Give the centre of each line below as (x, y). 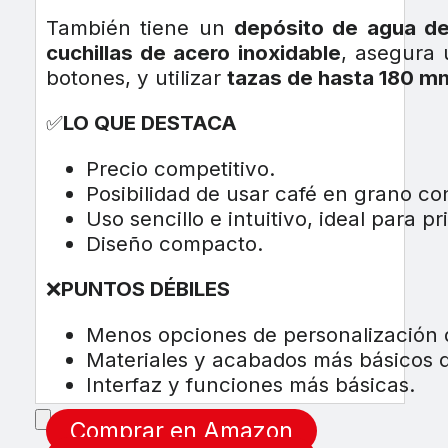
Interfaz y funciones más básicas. (250, 384)
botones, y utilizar (136, 77)
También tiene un (139, 27)
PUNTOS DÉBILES (145, 289)
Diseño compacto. (174, 243)
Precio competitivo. (180, 168)
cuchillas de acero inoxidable (193, 52)
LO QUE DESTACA (149, 123)
